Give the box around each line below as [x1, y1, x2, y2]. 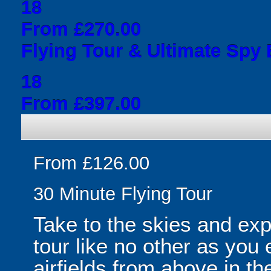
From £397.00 [21, 93, 141, 114]
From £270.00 [21, 19, 141, 39]
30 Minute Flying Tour [33, 183, 212, 204]
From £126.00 [33, 152, 149, 173]
